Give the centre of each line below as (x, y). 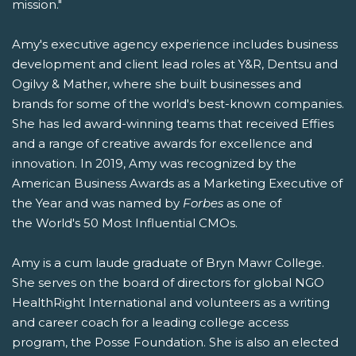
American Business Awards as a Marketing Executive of (177, 184)
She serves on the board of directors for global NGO (168, 283)
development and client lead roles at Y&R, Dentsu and (175, 64)
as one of (254, 203)
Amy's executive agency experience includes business (175, 44)
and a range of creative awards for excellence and (162, 144)
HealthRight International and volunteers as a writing (171, 303)
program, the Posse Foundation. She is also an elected (175, 342)
